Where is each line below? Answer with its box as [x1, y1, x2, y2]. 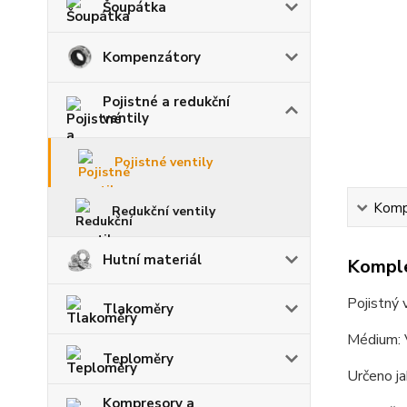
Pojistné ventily [114, 154, 213, 171]
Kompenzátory [103, 48, 201, 66]
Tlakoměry [103, 299, 174, 318]
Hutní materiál [103, 251, 202, 270]
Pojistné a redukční [103, 93, 230, 111]
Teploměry [103, 349, 174, 368]
